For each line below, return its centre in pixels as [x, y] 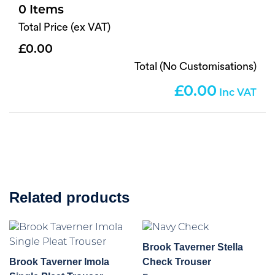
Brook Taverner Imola [59, 262]
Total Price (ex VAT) [64, 27]
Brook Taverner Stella [193, 247]
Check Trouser [177, 262]
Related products [69, 197]
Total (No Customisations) [196, 66]
